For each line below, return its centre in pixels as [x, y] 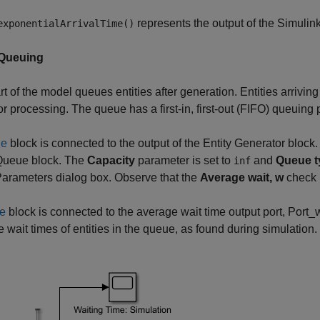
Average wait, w [242, 177]
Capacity [111, 160]
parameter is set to [184, 160]
